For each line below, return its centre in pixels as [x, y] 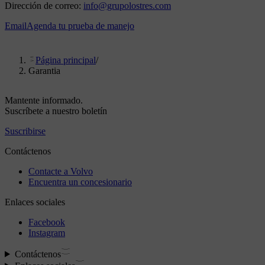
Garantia [44, 70]
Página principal [66, 60]
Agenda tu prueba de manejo [80, 25]
